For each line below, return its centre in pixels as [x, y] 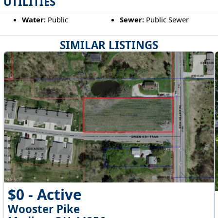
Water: [34, 20]
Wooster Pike [44, 209]
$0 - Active [45, 194]
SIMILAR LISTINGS [109, 45]
